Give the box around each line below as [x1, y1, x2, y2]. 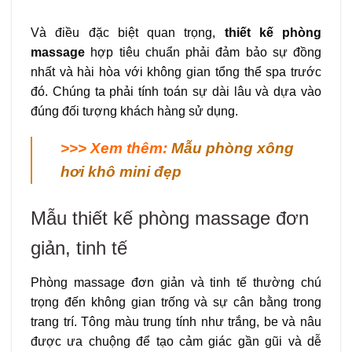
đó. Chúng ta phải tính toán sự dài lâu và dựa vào [31, 84, 321, 98]
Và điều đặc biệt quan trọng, [31, 25, 225, 39]
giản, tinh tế [31, 237, 127, 259]
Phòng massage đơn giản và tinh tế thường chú [31, 276, 321, 290]
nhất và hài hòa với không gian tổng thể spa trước [31, 64, 321, 79]
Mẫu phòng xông [171, 140, 294, 157]
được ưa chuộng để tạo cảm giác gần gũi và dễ [31, 335, 321, 349]
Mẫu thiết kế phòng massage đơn [31, 207, 309, 229]
